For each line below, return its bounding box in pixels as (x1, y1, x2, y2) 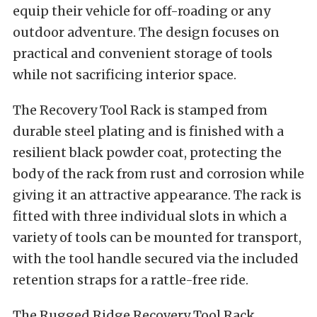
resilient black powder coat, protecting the (13, 144, 282, 161)
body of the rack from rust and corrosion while (13, 166, 304, 182)
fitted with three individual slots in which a (13, 208, 287, 224)
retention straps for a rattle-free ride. (13, 272, 248, 288)
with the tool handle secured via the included (13, 250, 299, 267)
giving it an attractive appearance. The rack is (13, 187, 301, 203)
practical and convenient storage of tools (13, 45, 272, 62)
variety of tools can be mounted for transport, (13, 229, 301, 246)
